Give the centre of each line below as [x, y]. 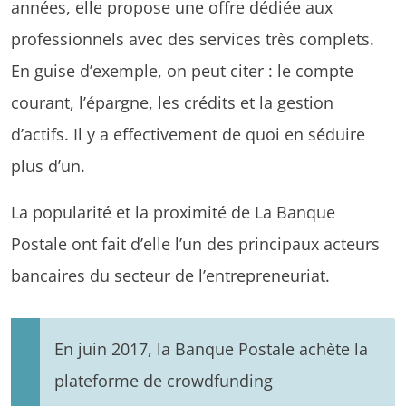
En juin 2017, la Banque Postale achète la [211, 348]
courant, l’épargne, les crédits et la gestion [172, 101]
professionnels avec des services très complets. [193, 38]
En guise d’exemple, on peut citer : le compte [182, 70]
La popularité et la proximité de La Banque [173, 211]
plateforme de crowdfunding [164, 380]
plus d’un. [48, 165]
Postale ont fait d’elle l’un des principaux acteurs [195, 243]
